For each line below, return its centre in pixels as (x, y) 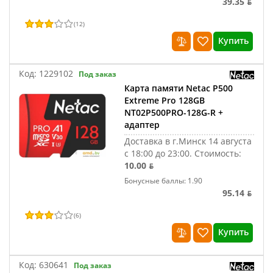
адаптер (142, 125)
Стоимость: (218, 153)
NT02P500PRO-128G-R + (174, 112)
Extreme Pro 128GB (165, 100)
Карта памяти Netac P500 (179, 88)
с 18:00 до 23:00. (160, 153)
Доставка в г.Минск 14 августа (188, 141)
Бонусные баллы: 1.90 (164, 181)
